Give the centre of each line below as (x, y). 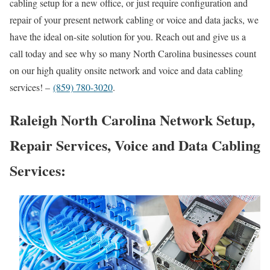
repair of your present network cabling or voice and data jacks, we (134, 19)
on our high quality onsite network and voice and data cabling (126, 70)
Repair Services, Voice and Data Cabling (135, 145)
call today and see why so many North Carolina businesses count (133, 53)
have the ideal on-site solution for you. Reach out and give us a (128, 36)
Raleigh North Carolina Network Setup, (132, 120)
